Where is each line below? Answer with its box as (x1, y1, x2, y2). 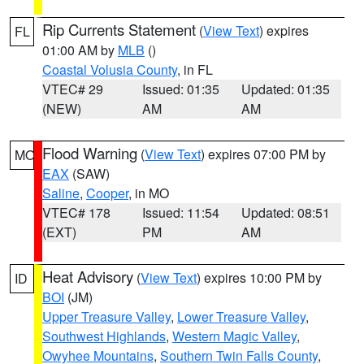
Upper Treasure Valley (42, 307, 171, 326)
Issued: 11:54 (141, 203, 219, 222)
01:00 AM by (42, 41, 118, 59)
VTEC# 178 (42, 203, 110, 222)
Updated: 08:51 (241, 203, 331, 222)
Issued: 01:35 (141, 80, 219, 98)
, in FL (177, 60, 213, 79)
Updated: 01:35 (241, 80, 331, 98)
